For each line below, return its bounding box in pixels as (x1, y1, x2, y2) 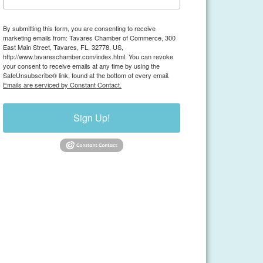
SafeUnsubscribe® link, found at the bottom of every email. (3, 70, 170, 80)
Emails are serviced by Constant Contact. (3, 80, 122, 89)
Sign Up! (73, 111, 110, 124)
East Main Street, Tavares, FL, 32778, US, (3, 42, 123, 52)
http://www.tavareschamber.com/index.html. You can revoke (3, 52, 173, 61)
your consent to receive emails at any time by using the (3, 61, 160, 70)
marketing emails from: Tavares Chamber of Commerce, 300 (3, 33, 176, 42)
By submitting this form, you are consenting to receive (3, 23, 156, 33)
